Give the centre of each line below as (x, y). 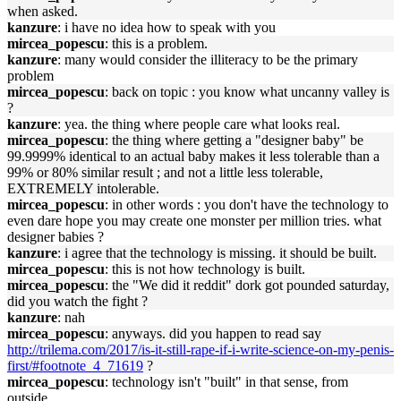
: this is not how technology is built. (205, 269)
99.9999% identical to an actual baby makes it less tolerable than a (193, 156)
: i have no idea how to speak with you (166, 27)
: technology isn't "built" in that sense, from (226, 382)
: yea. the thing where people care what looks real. (199, 124)
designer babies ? (55, 237)
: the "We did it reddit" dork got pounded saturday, (247, 285)
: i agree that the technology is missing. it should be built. (217, 253)
